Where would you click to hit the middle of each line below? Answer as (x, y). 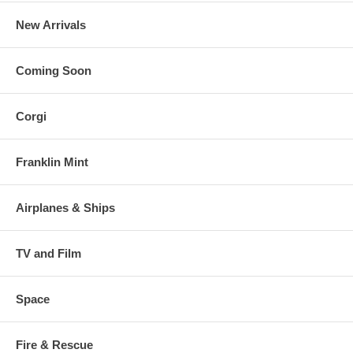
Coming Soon (54, 71)
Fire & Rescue (54, 345)
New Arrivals (51, 25)
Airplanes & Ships (65, 208)
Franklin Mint (52, 162)
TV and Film (48, 253)
